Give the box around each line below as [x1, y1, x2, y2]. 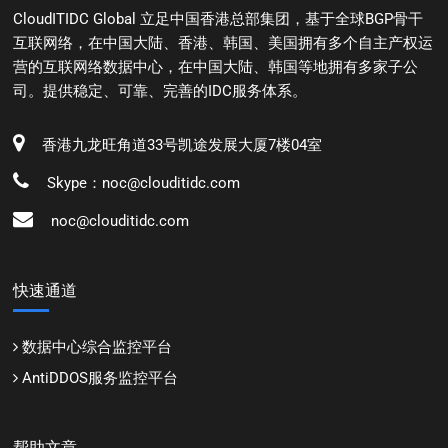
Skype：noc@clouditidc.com [39, 173, 241, 192]
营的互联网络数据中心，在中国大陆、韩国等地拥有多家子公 [13, 57, 419, 76]
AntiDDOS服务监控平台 [22, 368, 179, 387]
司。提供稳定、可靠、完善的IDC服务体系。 [13, 81, 308, 100]
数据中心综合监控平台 [22, 337, 173, 356]
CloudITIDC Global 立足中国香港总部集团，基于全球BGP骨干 [13, 9, 424, 28]
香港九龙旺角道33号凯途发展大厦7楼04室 [34, 135, 323, 154]
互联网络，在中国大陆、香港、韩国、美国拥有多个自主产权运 [13, 33, 434, 52]
